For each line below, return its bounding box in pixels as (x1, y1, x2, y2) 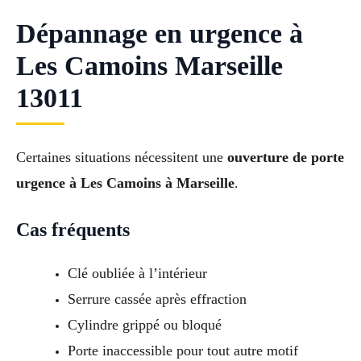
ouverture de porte (227, 148, 344, 165)
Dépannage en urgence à (16, 18, 303, 48)
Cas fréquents (16, 219, 130, 241)
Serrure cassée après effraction (67, 291, 247, 308)
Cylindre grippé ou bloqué (67, 317, 222, 334)
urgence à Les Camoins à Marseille (16, 174, 234, 191)
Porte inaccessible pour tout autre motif (67, 342, 298, 359)
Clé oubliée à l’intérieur (67, 265, 207, 282)
